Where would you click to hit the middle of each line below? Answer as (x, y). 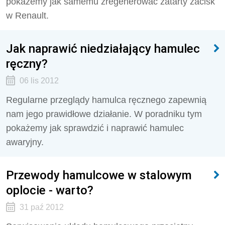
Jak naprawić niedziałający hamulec (103, 48)
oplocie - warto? (50, 190)
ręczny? (27, 64)
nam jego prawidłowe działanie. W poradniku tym (104, 114)
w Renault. (27, 16)
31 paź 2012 (41, 207)
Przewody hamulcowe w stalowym (99, 175)
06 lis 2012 (39, 81)
